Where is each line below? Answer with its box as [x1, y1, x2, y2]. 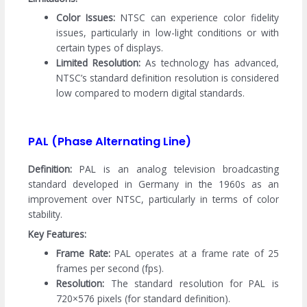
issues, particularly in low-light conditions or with [56, 26, 279, 40]
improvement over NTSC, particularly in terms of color [28, 192, 279, 206]
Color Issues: [56, 11, 121, 25]
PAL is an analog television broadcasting [72, 162, 279, 175]
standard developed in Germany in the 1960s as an [28, 177, 279, 191]
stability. [28, 207, 63, 221]
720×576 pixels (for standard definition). [56, 292, 231, 306]
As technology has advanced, [140, 56, 279, 70]
